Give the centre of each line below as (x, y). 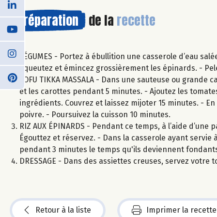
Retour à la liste (63, 210)
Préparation (48, 20)
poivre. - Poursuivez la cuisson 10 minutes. (95, 114)
